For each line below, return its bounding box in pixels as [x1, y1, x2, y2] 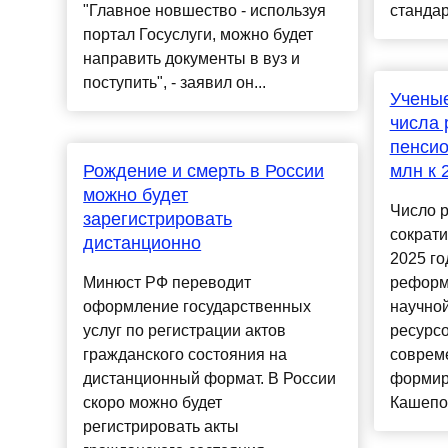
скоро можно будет [83, 394, 223, 412]
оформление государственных [83, 298, 312, 316]
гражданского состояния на [83, 346, 288, 364]
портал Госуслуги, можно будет [83, 26, 314, 44]
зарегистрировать [83, 209, 233, 230]
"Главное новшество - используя [83, 2, 327, 20]
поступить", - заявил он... [83, 74, 267, 92]
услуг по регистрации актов [83, 322, 287, 340]
